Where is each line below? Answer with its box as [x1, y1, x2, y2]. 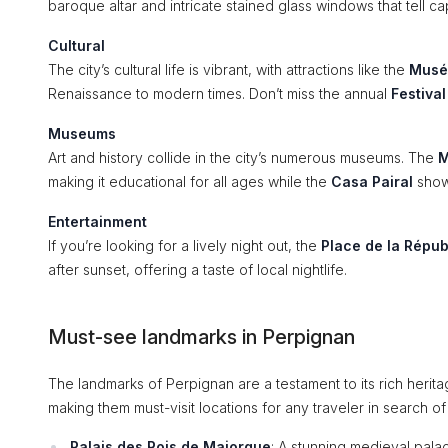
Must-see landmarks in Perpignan [48, 325, 355, 349]
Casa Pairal [331, 173, 413, 190]
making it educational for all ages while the [48, 173, 331, 190]
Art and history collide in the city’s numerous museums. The [48, 149, 438, 166]
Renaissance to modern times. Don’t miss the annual [48, 85, 391, 102]
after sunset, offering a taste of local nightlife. [48, 261, 347, 278]
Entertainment [48, 213, 147, 230]
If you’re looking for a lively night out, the [48, 237, 321, 254]
